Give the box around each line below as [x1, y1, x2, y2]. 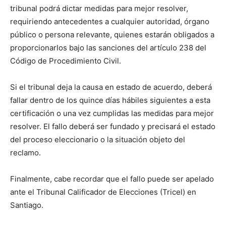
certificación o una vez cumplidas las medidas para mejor [10, 108, 214, 119]
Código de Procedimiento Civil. [10, 56, 121, 66]
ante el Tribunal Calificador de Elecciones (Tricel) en [10, 187, 196, 197]
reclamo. [10, 148, 41, 158]
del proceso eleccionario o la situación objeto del [10, 135, 185, 145]
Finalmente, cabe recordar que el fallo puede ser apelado [10, 174, 214, 184]
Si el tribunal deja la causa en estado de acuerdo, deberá [10, 82, 212, 92]
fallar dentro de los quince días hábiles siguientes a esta [10, 95, 210, 105]
